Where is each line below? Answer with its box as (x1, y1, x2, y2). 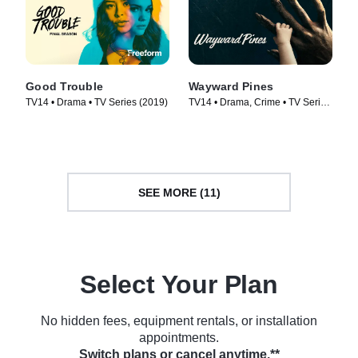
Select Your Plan (80, 270, 278, 300)
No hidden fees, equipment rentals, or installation (41, 314, 317, 328)
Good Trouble (26, 80, 103, 93)
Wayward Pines (189, 80, 274, 93)
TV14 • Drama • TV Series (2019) (26, 97, 168, 109)
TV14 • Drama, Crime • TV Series (189, 97, 331, 109)
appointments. (139, 331, 219, 345)
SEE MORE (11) (137, 185, 221, 199)
